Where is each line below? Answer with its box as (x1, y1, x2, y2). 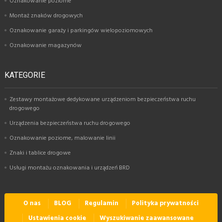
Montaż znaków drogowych (9, 10, 83, 21)
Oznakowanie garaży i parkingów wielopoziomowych (9, 25, 153, 36)
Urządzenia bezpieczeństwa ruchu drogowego (9, 118, 130, 128)
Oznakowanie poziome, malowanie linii (9, 133, 115, 143)
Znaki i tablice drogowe (9, 148, 71, 158)
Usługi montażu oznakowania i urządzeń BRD (9, 163, 130, 173)
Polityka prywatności (132, 198, 199, 209)
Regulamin (85, 198, 118, 209)
